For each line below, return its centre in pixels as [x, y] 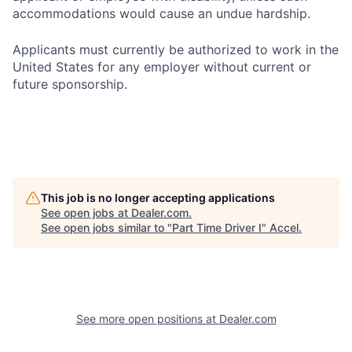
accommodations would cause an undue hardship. [161, 13]
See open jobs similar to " [106, 227]
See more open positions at [147, 319]
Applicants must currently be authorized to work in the [176, 49]
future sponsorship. [70, 84]
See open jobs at [86, 213]
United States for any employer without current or [162, 67]
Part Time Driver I [217, 227]
